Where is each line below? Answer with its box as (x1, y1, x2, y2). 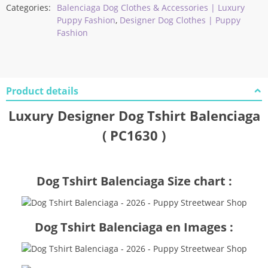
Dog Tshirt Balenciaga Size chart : (36, 173, 232, 189)
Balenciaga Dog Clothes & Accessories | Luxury (57, 2, 245, 13)
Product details (6, 84, 78, 98)
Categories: (6, 2, 51, 13)
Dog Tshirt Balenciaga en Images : (35, 218, 233, 235)
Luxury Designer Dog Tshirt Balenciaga (8, 106, 260, 124)
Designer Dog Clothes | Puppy (120, 14, 240, 26)
